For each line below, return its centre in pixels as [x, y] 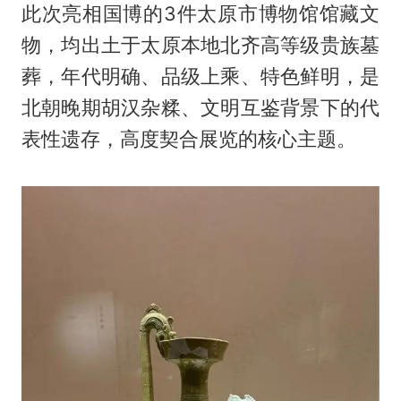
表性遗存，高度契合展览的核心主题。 [188, 139]
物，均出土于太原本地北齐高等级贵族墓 [200, 45]
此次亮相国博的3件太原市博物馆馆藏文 [200, 14]
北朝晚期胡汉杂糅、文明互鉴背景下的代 [200, 108]
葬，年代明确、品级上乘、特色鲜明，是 [200, 77]
